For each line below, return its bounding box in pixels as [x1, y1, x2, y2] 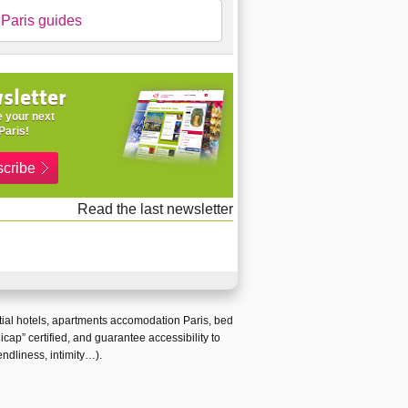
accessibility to [148, 331, 220, 344]
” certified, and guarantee [21, 331, 148, 344]
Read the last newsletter [77, 200, 233, 217]
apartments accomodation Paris [52, 313, 209, 327]
